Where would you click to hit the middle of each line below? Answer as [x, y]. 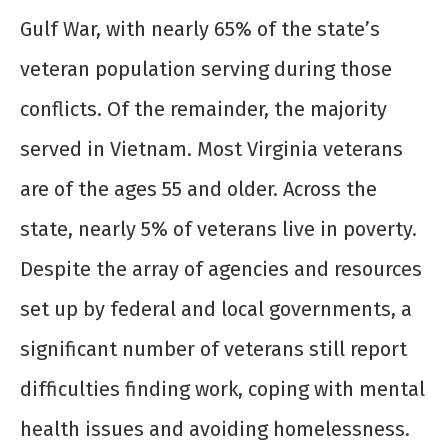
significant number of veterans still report [213, 349]
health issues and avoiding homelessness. [217, 429]
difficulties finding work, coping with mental [222, 389]
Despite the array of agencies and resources [221, 269]
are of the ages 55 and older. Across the [198, 189]
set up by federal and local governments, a [216, 309]
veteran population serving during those [206, 69]
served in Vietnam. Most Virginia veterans [211, 149]
